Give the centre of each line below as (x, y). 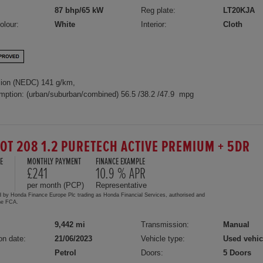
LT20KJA (239, 11)
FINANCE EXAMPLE (120, 161)
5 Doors (237, 252)
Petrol (65, 252)
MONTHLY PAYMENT (54, 161)
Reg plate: (159, 11)
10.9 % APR (121, 173)
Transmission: (165, 224)
